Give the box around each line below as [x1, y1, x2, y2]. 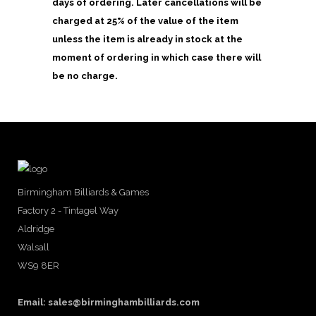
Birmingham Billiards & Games [18, 187, 149, 198]
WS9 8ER [18, 260, 59, 272]
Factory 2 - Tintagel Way [18, 205, 119, 217]
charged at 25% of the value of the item [52, 16, 238, 26]
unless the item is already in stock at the [52, 34, 243, 44]
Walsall [18, 242, 49, 253]
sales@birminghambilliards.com [48, 297, 200, 308]
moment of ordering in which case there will [52, 52, 261, 63]
